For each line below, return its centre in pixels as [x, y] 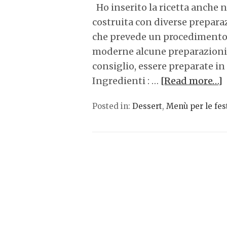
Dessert [147, 106]
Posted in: [112, 106]
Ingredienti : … [126, 81]
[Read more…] [192, 81]
